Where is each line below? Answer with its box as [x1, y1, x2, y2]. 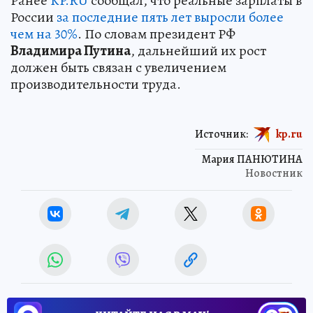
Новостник [245, 166, 303, 182]
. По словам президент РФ [78, 24, 235, 44]
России [10, 8, 57, 27]
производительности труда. [10, 75, 181, 94]
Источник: [195, 126, 248, 142]
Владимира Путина [10, 41, 131, 61]
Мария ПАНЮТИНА [202, 152, 303, 168]
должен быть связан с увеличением [10, 58, 226, 78]
